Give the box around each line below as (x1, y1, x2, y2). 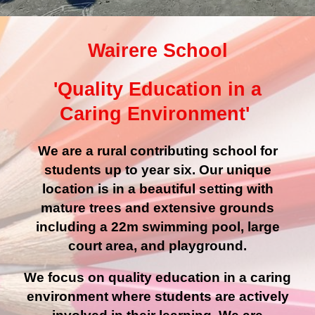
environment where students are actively (26, 289, 289, 304)
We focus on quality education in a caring (24, 270, 291, 285)
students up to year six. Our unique (44, 162, 271, 177)
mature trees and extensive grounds (41, 200, 274, 215)
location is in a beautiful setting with (41, 181, 274, 196)
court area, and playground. (68, 238, 247, 253)
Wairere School (87, 40, 228, 61)
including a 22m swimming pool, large (35, 219, 280, 234)
